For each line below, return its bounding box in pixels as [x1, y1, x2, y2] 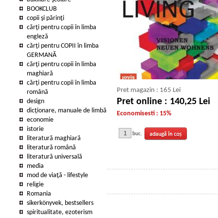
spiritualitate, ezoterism [27, 209, 92, 216]
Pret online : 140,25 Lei [117, 97, 210, 107]
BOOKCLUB [27, 5, 57, 13]
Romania [27, 190, 51, 198]
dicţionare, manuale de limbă [27, 107, 107, 114]
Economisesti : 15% [117, 110, 171, 117]
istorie [27, 126, 44, 133]
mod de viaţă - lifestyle [27, 172, 88, 179]
